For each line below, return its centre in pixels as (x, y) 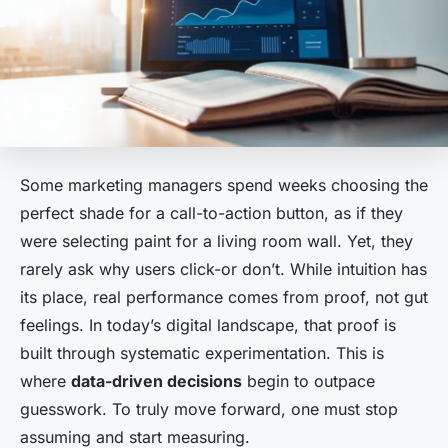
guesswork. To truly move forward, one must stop (209, 409)
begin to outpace (308, 381)
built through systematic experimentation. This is (202, 353)
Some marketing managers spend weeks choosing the (224, 185)
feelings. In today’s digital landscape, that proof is (208, 325)
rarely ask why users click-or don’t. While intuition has (223, 269)
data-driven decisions (156, 381)
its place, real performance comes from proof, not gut (224, 297)
